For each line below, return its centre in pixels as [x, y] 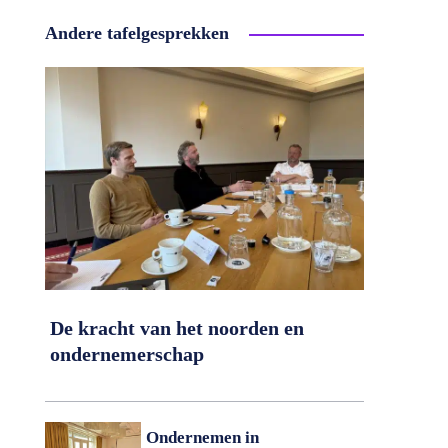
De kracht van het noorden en [176, 328]
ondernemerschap [126, 354]
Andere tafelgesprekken [136, 33]
